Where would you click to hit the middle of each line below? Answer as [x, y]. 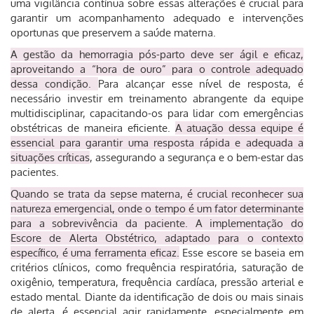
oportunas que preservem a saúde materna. [113, 33]
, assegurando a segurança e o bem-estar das [197, 157]
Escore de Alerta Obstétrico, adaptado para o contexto [157, 238]
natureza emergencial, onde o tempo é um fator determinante [157, 209]
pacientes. [35, 172]
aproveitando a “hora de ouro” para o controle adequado [157, 69]
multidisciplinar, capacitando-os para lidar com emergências [157, 113]
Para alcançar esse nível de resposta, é [200, 84]
